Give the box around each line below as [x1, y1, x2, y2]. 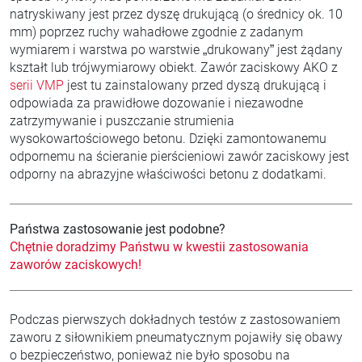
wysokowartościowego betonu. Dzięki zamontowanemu [10, 131, 326, 146]
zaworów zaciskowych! [10, 257, 141, 272]
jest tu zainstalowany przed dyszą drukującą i [64, 78, 326, 93]
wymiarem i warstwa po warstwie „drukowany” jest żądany [10, 42, 343, 57]
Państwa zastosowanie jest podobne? [10, 221, 225, 237]
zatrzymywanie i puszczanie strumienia [10, 113, 234, 128]
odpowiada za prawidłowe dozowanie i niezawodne [10, 95, 303, 111]
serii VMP [10, 78, 64, 93]
